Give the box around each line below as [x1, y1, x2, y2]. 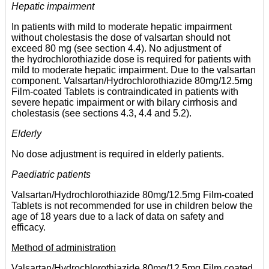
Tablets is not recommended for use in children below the [11, 201, 253, 211]
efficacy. [11, 222, 46, 233]
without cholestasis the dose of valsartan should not [11, 32, 230, 43]
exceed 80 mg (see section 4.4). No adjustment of [11, 43, 221, 54]
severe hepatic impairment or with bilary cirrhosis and [11, 97, 237, 108]
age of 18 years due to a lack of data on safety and [11, 211, 224, 222]
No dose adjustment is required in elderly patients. [11, 149, 224, 160]
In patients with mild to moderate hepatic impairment [11, 22, 232, 32]
